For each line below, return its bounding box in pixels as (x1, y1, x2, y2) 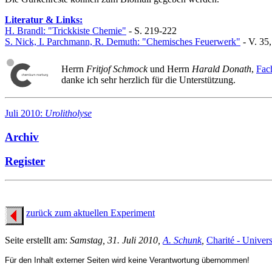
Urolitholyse (45, 108, 92, 118)
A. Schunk (163, 235, 202, 246)
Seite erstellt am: (5, 235, 70, 246)
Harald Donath (192, 64, 251, 74)
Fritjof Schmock (86, 64, 148, 74)
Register (5, 155, 45, 168)
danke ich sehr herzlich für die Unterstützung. (61, 75, 236, 85)
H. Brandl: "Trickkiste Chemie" (5, 25, 126, 36)
